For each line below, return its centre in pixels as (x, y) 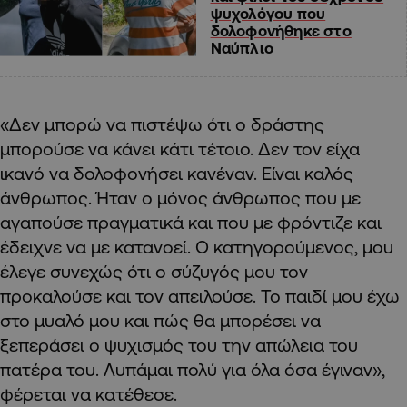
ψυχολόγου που (268, 14)
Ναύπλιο (242, 48)
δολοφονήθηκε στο (281, 31)
